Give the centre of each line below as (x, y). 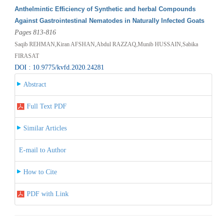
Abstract (35, 84)
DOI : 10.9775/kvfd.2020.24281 (59, 67)
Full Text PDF (46, 106)
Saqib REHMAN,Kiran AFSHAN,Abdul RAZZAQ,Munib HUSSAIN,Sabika (106, 44)
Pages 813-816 (35, 32)
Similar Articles (45, 128)
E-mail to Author (42, 150)
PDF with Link (47, 194)
